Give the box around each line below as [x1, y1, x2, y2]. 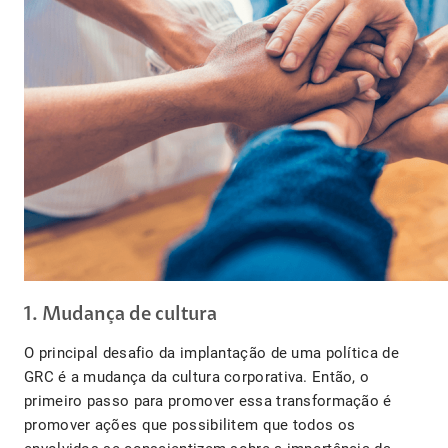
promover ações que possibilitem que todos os [24, 416, 356, 435]
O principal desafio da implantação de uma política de [24, 344, 399, 363]
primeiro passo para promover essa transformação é [24, 392, 392, 411]
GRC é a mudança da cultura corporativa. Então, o [24, 368, 370, 387]
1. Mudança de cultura [24, 305, 217, 326]
